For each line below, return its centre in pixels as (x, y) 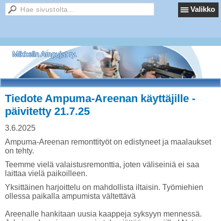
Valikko (203, 9)
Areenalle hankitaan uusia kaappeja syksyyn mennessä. (103, 214)
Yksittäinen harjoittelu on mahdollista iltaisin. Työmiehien (104, 187)
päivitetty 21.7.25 (47, 111)
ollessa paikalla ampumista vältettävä (70, 196)
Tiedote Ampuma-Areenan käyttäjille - (100, 98)
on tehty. (19, 151)
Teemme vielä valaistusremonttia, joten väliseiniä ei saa (102, 165)
